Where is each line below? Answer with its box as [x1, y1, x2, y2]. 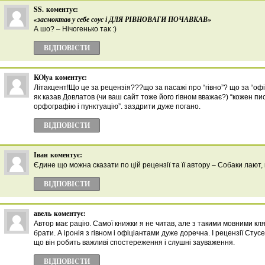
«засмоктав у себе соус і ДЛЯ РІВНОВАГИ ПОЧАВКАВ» [34, 14, 211, 24]
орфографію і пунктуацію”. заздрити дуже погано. [34, 102, 201, 111]
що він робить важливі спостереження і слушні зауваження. [34, 238, 235, 247]
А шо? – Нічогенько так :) [34, 25, 117, 33]
